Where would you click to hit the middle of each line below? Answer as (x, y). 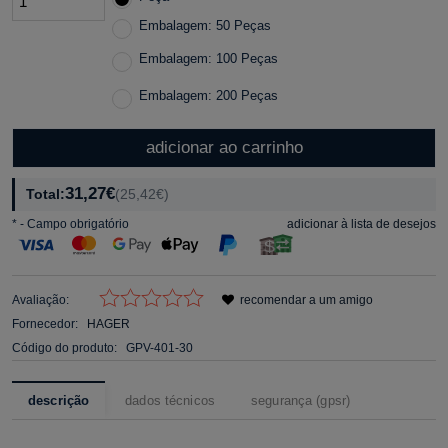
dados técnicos (170, 400)
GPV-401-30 (159, 347)
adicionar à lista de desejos (361, 223)
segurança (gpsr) (301, 400)
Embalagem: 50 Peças (204, 25)
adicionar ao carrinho (224, 147)
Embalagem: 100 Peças (208, 58)
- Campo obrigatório (73, 223)
